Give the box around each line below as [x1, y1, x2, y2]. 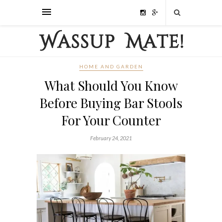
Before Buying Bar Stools [40, 94, 182, 112]
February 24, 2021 [90, 135, 132, 142]
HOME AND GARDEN [79, 63, 143, 70]
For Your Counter [61, 111, 161, 129]
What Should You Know [44, 77, 178, 95]
